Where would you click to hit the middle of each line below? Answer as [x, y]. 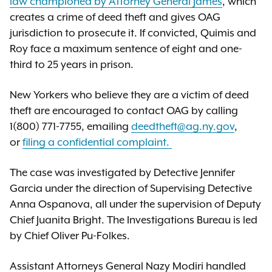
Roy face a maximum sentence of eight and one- [126, 49]
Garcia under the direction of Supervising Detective [131, 189]
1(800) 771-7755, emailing [70, 127]
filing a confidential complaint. [97, 143]
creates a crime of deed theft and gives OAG [115, 18]
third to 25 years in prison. [72, 65]
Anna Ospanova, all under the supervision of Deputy [135, 205]
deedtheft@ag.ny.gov [183, 127]
